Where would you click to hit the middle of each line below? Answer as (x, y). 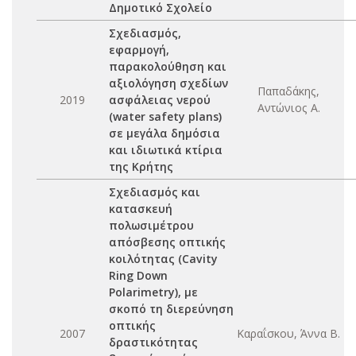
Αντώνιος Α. (288, 108)
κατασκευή (141, 209)
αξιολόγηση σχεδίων (168, 83)
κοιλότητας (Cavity (163, 259)
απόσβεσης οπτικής (167, 242)
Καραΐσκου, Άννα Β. (288, 333)
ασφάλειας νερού (160, 100)
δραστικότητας (153, 342)
